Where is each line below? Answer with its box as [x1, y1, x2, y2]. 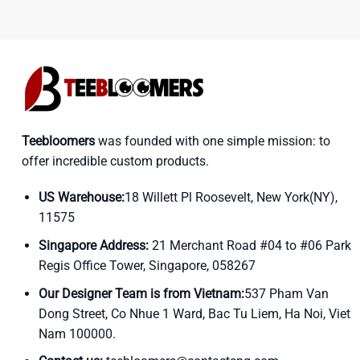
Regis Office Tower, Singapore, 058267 [38, 257, 256, 273]
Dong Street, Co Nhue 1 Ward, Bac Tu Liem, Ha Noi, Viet [38, 305, 350, 321]
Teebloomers [22, 133, 95, 149]
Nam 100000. [38, 325, 116, 342]
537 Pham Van [243, 285, 329, 301]
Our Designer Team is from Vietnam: [38, 285, 244, 301]
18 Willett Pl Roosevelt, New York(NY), [124, 190, 337, 206]
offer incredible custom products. [22, 153, 209, 169]
